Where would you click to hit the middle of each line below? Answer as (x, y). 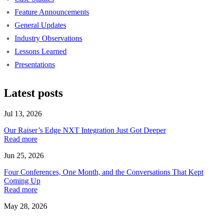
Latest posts (33, 93)
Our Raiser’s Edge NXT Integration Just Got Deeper (85, 130)
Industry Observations (48, 38)
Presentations (35, 64)
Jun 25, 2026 (24, 155)
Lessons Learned (41, 51)
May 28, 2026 (26, 206)
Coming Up (22, 181)
